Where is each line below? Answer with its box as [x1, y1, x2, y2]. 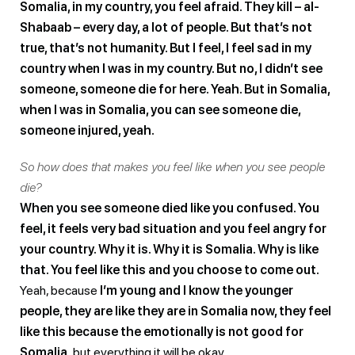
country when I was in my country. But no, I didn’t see [20, 60, 323, 76]
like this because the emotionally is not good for [20, 323, 303, 339]
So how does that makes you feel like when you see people [20, 158, 325, 174]
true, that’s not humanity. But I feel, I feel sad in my [20, 40, 311, 55]
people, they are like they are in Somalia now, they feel [20, 303, 331, 319]
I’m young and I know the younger [100, 282, 293, 298]
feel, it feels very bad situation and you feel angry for [20, 220, 326, 236]
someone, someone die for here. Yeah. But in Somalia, [20, 81, 330, 97]
